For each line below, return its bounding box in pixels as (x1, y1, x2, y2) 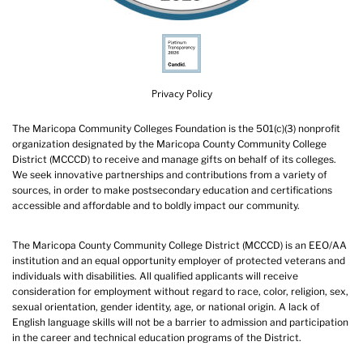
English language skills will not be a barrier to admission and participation (12, 315, 348, 328)
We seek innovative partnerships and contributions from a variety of (12, 168, 327, 181)
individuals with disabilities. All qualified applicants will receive (12, 269, 298, 282)
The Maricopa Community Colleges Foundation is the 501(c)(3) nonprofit (12, 122, 340, 135)
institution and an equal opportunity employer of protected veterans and (12, 254, 345, 267)
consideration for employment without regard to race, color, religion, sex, (12, 284, 348, 297)
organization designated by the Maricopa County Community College (12, 137, 327, 150)
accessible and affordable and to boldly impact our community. (12, 199, 300, 211)
